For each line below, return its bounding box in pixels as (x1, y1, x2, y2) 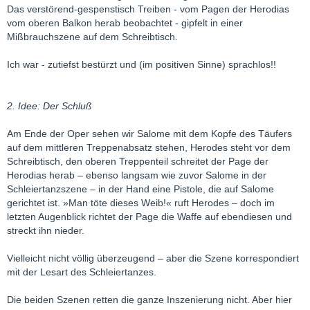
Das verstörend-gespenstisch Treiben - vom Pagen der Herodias (7, 3, 289, 15)
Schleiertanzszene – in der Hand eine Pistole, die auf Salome (7, 183, 274, 194)
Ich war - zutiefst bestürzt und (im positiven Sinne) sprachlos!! (7, 58, 276, 70)
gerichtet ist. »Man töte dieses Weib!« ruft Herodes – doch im (7, 197, 275, 208)
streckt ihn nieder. (7, 224, 84, 236)
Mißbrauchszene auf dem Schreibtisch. (7, 30, 178, 42)
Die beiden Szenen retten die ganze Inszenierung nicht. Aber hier (7, 293, 292, 305)
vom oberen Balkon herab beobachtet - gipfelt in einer (7, 17, 243, 28)
